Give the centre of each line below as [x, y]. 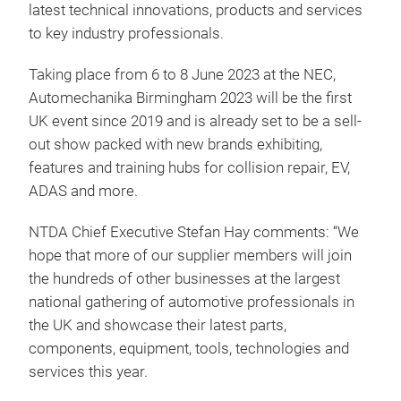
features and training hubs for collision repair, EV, [189, 168]
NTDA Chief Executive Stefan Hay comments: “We [194, 233]
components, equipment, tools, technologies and [189, 349]
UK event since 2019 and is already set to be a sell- [195, 122]
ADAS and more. [83, 192]
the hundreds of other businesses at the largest [184, 279]
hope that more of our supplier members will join [190, 256]
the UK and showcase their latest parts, [158, 326]
